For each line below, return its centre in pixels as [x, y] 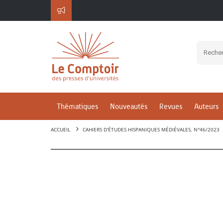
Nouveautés [129, 107]
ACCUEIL [60, 129]
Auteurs [206, 107]
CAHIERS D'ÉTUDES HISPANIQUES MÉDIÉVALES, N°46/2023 [151, 129]
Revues [171, 107]
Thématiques [77, 107]
